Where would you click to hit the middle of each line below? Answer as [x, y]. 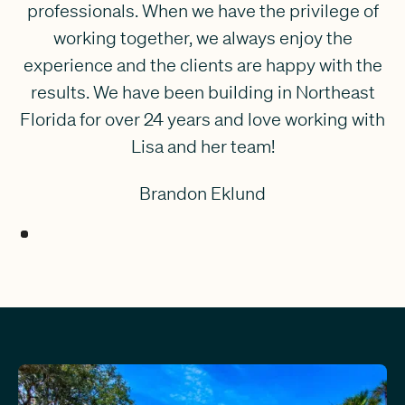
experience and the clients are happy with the [202, 64]
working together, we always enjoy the [202, 37]
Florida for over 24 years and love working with [202, 118]
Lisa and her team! [202, 146]
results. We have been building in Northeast [202, 91]
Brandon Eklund [202, 193]
